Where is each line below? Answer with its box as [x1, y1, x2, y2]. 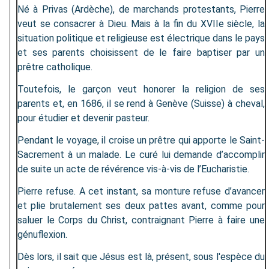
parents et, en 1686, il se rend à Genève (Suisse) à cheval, [17, 98, 265, 110]
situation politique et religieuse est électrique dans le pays [17, 32, 265, 44]
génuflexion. [17, 229, 67, 241]
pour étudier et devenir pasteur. [17, 112, 150, 124]
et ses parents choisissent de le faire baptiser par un [17, 47, 265, 59]
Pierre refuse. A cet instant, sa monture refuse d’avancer [17, 186, 265, 198]
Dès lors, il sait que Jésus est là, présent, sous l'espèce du [17, 251, 265, 263]
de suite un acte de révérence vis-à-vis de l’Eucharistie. [17, 163, 249, 175]
